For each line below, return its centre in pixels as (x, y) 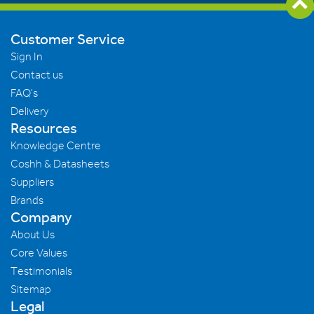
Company (41, 217)
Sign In (27, 56)
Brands (27, 200)
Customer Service (68, 39)
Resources (44, 128)
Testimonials (41, 271)
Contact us (37, 75)
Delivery (29, 111)
